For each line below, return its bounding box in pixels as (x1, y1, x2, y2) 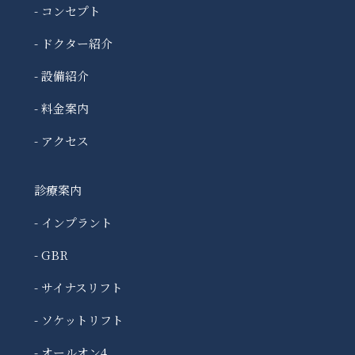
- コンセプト (33, 2, 101, 19)
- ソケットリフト (33, 311, 124, 329)
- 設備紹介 (33, 67, 89, 85)
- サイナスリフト (33, 279, 123, 296)
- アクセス (33, 132, 89, 150)
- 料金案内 (33, 100, 89, 117)
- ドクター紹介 (33, 34, 113, 52)
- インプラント (33, 213, 113, 231)
